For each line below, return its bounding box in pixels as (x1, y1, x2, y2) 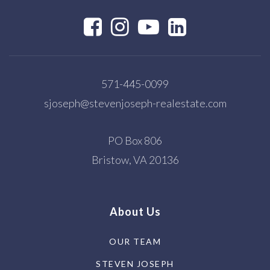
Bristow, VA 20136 (91, 152, 179, 166)
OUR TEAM (109, 236, 161, 246)
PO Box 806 (108, 133, 162, 147)
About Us (109, 204, 161, 218)
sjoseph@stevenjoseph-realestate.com (43, 96, 227, 110)
